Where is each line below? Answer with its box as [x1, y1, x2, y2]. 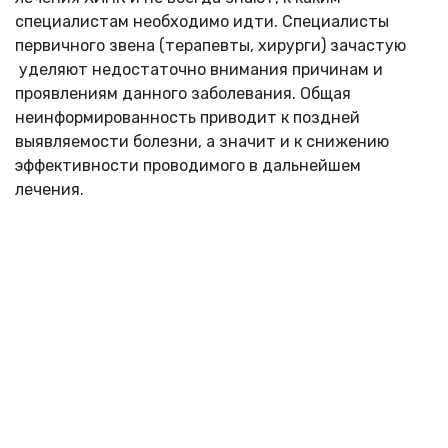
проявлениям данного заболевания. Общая [15, 84, 351, 104]
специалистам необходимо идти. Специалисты [15, 12, 389, 32]
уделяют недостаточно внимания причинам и [15, 60, 383, 80]
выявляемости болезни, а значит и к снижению [15, 132, 389, 152]
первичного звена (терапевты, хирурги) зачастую [15, 36, 406, 56]
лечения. [15, 180, 84, 200]
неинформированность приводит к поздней [15, 108, 360, 128]
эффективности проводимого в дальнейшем [15, 156, 361, 176]
